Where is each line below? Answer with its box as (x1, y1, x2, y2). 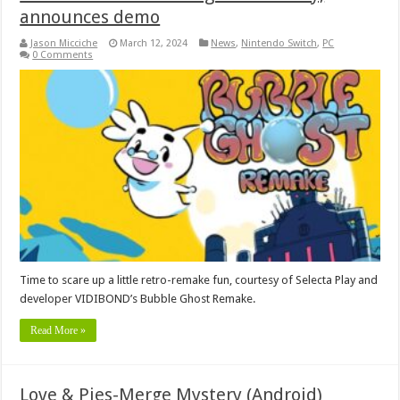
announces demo (20, 5, 161, 28)
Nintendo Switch (241, 37, 318, 49)
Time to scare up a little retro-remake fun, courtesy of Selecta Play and (20, 272, 379, 287)
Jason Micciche (30, 37, 98, 49)
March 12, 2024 (120, 37, 188, 49)
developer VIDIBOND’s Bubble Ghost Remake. (20, 291, 256, 305)
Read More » (30, 323, 87, 337)
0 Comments (32, 48, 94, 61)
